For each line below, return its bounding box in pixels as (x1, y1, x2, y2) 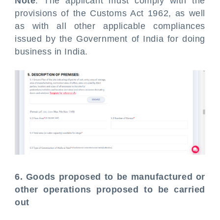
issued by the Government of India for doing (15, 33, 205, 44)
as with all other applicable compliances (15, 21, 205, 31)
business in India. (15, 46, 88, 56)
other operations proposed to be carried (15, 184, 205, 194)
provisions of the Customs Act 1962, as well (15, 8, 205, 18)
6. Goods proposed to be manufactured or (15, 171, 205, 182)
